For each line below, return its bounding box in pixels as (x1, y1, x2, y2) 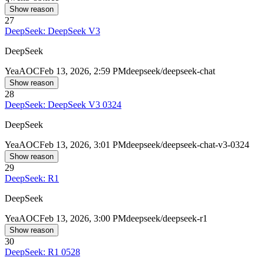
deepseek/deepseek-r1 (126, 213, 207, 224)
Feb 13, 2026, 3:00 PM (39, 213, 126, 224)
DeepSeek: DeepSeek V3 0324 (5, 100, 121, 110)
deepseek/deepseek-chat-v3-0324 (126, 140, 249, 150)
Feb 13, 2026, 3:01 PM (39, 140, 126, 150)
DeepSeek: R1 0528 (5, 247, 80, 258)
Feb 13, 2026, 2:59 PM (39, 66, 126, 77)
